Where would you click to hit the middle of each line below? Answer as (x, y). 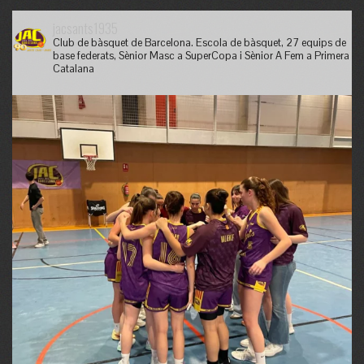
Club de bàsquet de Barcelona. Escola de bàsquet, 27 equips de (199, 42)
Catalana (74, 68)
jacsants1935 (85, 28)
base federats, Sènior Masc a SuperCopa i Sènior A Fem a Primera (201, 55)
